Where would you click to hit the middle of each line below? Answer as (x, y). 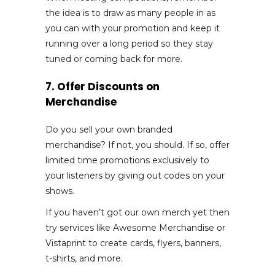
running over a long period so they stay (129, 43)
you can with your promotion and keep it (133, 28)
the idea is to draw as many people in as (130, 13)
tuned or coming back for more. (114, 59)
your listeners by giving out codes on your (135, 175)
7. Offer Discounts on (103, 86)
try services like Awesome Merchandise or (135, 227)
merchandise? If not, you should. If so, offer (137, 145)
